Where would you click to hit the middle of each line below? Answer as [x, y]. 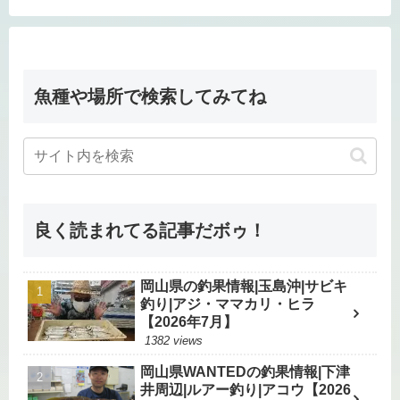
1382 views [174, 340]
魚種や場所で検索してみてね [150, 96]
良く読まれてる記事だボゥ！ [150, 230]
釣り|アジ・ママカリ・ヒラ [228, 304]
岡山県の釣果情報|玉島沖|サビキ [244, 286]
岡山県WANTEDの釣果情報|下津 [246, 371]
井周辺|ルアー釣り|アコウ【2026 [246, 389]
